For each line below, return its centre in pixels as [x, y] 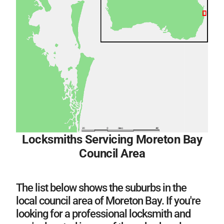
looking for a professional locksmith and [103, 213]
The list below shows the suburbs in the [101, 187]
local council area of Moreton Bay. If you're [108, 200]
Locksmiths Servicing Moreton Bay [112, 139]
